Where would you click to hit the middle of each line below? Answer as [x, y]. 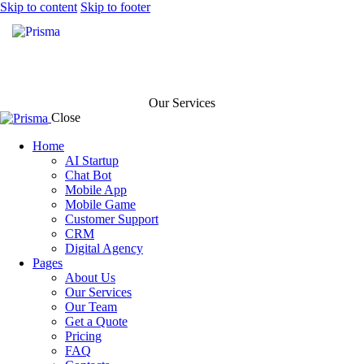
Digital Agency [104, 249]
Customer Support [112, 219]
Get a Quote [96, 322]
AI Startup [92, 161]
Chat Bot [88, 175]
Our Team [91, 307]
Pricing [83, 336]
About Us [90, 278]
